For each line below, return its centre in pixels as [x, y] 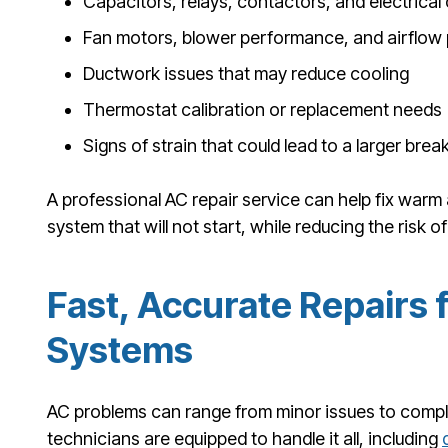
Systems [120, 349]
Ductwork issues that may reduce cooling [246, 73]
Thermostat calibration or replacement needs [262, 109]
